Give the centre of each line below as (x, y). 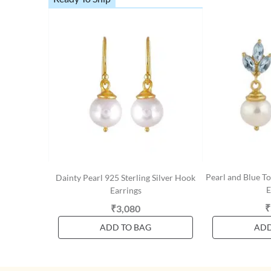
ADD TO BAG (126, 227)
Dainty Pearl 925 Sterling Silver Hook (126, 178)
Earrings (126, 190)
